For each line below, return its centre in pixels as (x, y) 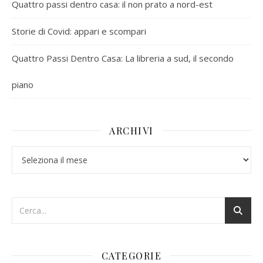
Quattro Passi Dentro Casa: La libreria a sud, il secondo (123, 58)
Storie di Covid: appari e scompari (79, 31)
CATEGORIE (131, 255)
